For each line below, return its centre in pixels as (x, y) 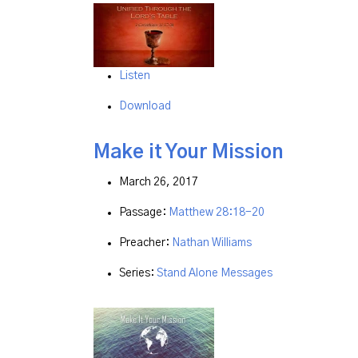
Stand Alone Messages (215, 274)
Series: (138, 274)
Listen (135, 76)
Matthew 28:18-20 (217, 213)
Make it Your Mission (188, 152)
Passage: (144, 213)
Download (145, 106)
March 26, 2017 (159, 183)
